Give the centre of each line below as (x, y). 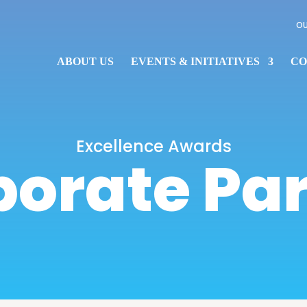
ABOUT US (85, 61)
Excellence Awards (153, 146)
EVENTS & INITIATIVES (195, 61)
